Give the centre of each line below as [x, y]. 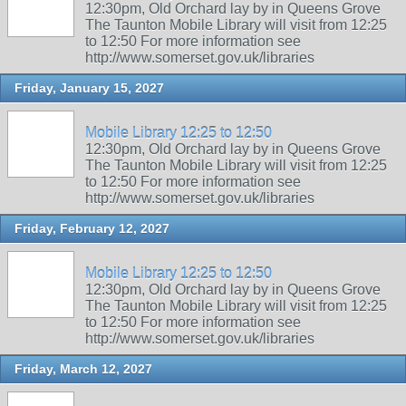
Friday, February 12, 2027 [92, 228]
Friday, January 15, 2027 [89, 88]
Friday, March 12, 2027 [83, 369]
